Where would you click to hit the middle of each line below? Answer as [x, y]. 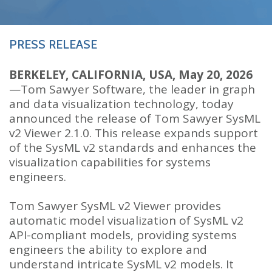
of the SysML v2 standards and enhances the [133, 147]
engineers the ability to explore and [108, 249]
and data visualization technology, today [121, 104]
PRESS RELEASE [53, 44]
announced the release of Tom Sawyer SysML [135, 118]
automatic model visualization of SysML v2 [126, 220]
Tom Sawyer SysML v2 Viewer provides [115, 206]
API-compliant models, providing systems [123, 235]
